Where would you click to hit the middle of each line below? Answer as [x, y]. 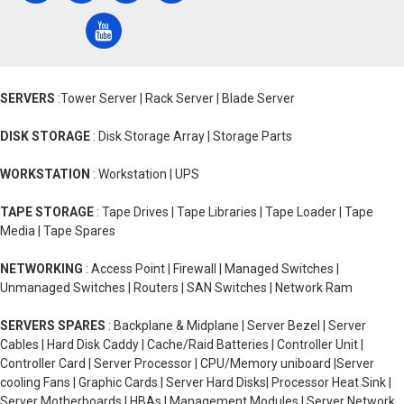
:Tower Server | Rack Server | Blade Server [175, 98]
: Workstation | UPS [145, 174]
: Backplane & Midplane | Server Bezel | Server [236, 326]
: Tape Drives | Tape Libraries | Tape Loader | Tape [234, 212]
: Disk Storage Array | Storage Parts [191, 136]
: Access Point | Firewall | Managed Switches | [211, 269]
